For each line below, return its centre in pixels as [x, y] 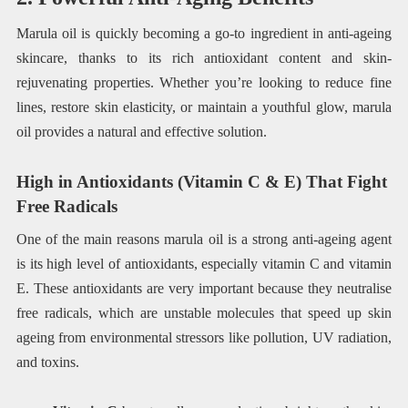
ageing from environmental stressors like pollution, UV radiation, [204, 337]
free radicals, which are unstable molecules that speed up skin [204, 312]
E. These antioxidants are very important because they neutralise [204, 288]
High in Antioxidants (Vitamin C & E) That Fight [201, 181]
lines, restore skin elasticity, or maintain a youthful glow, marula [204, 107]
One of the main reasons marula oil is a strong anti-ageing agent [204, 239]
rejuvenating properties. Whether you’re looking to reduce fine [204, 83]
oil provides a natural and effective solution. [141, 132]
